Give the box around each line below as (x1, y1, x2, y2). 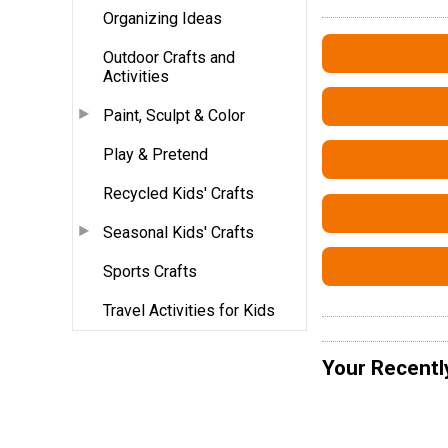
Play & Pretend (103, 144, 208, 164)
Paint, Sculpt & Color (103, 105, 245, 125)
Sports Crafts (103, 261, 197, 281)
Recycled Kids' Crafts (103, 183, 254, 203)
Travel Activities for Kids (103, 300, 275, 320)
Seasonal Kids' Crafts (103, 222, 254, 242)
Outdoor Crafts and (103, 47, 235, 67)
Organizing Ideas (103, 8, 222, 28)
